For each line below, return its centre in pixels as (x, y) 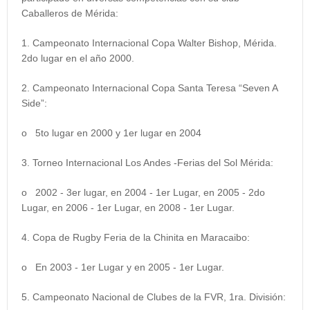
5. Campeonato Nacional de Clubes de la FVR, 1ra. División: (154, 297)
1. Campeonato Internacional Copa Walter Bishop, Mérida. (149, 43)
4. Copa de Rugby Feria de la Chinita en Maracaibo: (136, 238)
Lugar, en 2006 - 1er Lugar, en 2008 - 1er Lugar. (128, 208)
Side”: (34, 103)
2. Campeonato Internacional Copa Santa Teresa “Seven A (149, 88)
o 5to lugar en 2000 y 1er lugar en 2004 (111, 133)
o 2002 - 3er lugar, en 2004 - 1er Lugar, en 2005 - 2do (143, 193)
